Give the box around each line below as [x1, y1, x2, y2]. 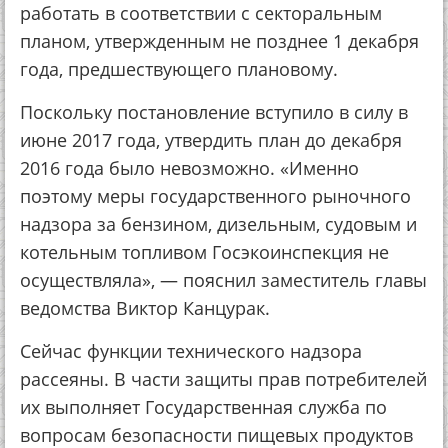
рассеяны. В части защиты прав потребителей [20, 367, 427, 391]
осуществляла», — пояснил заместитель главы [20, 268, 427, 292]
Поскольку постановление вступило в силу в [20, 100, 408, 124]
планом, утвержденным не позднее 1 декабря [20, 29, 419, 53]
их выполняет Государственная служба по [20, 395, 387, 419]
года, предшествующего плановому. [20, 57, 338, 81]
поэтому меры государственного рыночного [20, 184, 411, 208]
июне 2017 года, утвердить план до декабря [20, 128, 402, 152]
